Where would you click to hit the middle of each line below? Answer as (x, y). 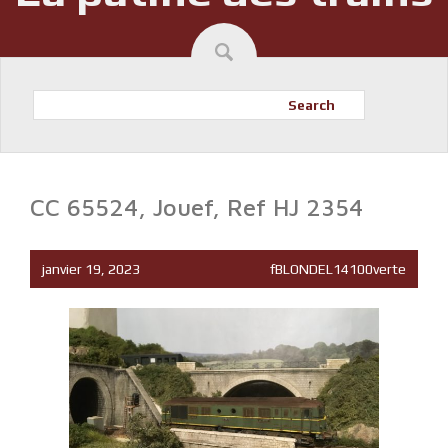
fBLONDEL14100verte (338, 269)
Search (312, 105)
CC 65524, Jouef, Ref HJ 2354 (196, 207)
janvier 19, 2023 (91, 269)
